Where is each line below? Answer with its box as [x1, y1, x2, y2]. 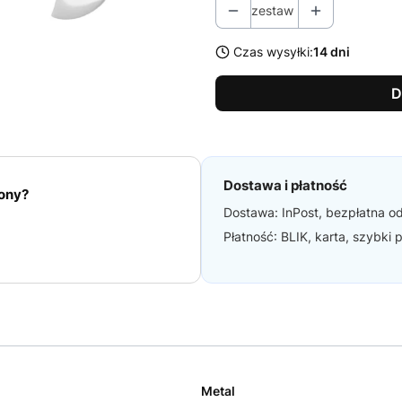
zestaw [251, 3, 293, 18]
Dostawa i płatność [223, 177, 347, 194]
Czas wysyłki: [233, 44, 313, 59]
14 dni [313, 44, 350, 59]
